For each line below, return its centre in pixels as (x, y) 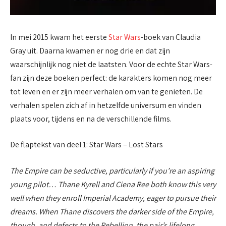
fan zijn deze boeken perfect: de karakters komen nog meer (111, 78)
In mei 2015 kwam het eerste (59, 37)
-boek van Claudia (171, 37)
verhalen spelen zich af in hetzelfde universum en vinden (106, 105)
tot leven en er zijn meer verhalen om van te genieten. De (106, 91)
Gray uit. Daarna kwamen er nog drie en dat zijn (90, 50)
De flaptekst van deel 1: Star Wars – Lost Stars (87, 145)
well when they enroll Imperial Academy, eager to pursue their (113, 198)
